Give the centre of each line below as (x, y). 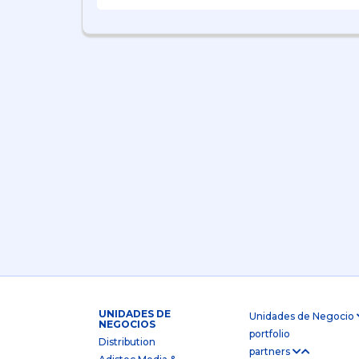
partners (270, 351)
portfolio (269, 334)
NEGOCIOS (127, 324)
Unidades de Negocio (303, 316)
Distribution (127, 342)
